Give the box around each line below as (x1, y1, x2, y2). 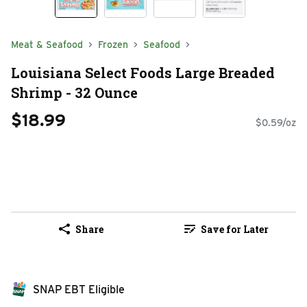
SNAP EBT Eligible (33, 283, 125, 297)
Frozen (98, 39, 128, 50)
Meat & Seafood (11, 39, 83, 50)
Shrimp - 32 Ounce (11, 83, 138, 101)
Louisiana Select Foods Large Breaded (11, 63, 275, 82)
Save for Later (200, 222, 269, 236)
